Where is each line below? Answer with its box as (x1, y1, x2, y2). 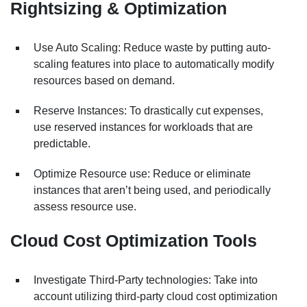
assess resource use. (34, 200, 136, 212)
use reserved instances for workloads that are (34, 121, 253, 133)
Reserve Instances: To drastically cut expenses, (34, 104, 263, 116)
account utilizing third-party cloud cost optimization (34, 290, 278, 302)
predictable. (34, 137, 90, 149)
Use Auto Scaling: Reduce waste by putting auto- (34, 41, 271, 53)
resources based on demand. (34, 74, 175, 86)
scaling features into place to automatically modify (34, 58, 274, 70)
